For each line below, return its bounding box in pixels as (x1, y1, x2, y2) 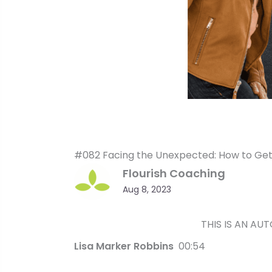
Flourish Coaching (123, 166, 225, 182)
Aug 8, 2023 (123, 183, 171, 196)
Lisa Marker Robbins (74, 239, 178, 254)
